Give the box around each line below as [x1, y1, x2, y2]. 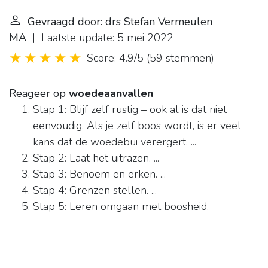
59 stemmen [150, 51, 211, 66]
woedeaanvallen [69, 86, 153, 101]
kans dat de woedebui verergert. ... [33, 135, 196, 150]
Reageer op [9, 86, 69, 101]
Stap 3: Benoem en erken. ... [33, 167, 166, 182]
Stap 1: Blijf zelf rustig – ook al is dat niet [33, 102, 227, 117]
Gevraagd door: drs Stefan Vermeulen [28, 14, 212, 29]
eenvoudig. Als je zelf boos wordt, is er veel [33, 118, 241, 133]
